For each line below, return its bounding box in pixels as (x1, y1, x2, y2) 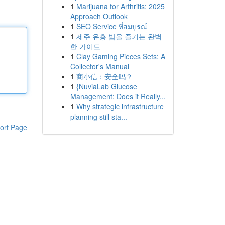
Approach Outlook (70, 11, 128, 21)
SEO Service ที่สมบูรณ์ (76, 21, 147, 31)
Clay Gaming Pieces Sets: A (76, 51, 165, 61)
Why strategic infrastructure (76, 101, 164, 111)
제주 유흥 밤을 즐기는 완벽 (76, 31, 162, 41)
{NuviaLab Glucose (76, 81, 137, 91)
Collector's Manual (70, 61, 129, 71)
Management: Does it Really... (70, 91, 166, 101)
